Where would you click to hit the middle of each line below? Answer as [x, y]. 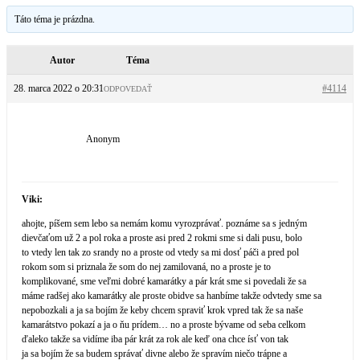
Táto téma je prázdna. [55, 19]
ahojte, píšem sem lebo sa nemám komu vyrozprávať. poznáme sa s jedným [164, 223]
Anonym [103, 139]
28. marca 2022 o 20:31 [59, 88]
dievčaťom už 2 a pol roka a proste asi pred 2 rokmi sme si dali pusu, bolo [162, 238]
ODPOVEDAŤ [128, 89]
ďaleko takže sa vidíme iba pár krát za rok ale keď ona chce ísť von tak [155, 339]
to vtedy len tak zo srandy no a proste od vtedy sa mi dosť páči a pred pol [160, 252]
